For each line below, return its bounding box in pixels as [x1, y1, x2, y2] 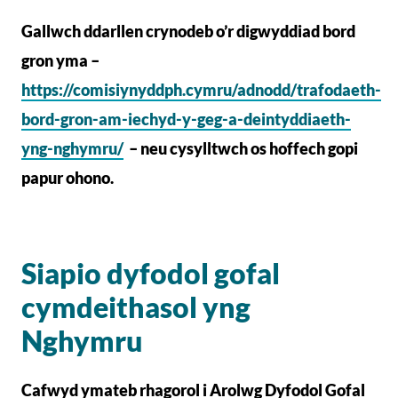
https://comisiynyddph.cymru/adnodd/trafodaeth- [21, 80, 381, 99]
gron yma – [21, 51, 99, 70]
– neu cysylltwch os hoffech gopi [126, 139, 358, 158]
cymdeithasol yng [21, 290, 251, 324]
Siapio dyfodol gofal [21, 256, 280, 291]
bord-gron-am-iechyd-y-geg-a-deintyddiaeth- [21, 109, 351, 129]
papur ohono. [21, 168, 114, 187]
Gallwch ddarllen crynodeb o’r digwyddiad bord [21, 21, 355, 41]
